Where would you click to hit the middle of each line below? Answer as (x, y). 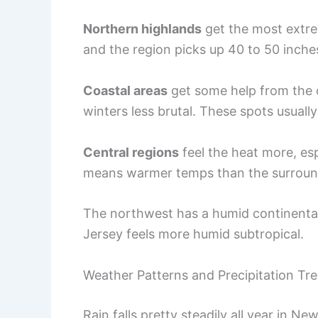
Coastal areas (125, 90)
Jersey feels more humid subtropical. (193, 234)
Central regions (131, 152)
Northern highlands (142, 28)
